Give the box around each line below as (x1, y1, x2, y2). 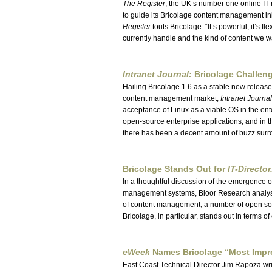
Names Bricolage (150, 248, 225, 257)
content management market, (123, 94, 220, 103)
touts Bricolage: (151, 22, 205, 31)
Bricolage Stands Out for (123, 165, 228, 174)
